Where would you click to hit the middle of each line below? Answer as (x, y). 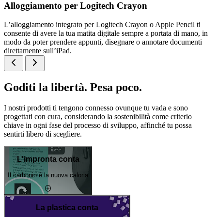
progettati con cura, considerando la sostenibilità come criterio (98, 116)
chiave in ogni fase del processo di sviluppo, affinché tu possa (98, 125)
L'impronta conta (48, 159)
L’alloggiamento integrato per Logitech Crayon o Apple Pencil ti (102, 24)
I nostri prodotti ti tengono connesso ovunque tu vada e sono (96, 108)
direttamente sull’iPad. (38, 50)
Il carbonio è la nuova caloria (48, 175)
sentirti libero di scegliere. (43, 134)
